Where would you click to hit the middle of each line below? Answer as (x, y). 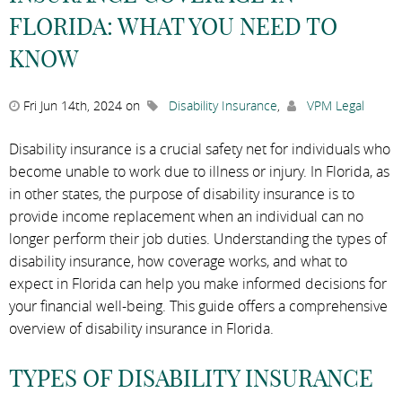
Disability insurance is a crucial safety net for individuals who (200, 149)
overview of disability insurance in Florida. (141, 328)
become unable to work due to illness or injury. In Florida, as (199, 171)
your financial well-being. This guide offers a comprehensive (198, 306)
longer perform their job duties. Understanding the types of (198, 238)
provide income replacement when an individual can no (186, 216)
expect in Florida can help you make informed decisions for (198, 283)
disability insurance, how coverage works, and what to (178, 261)
